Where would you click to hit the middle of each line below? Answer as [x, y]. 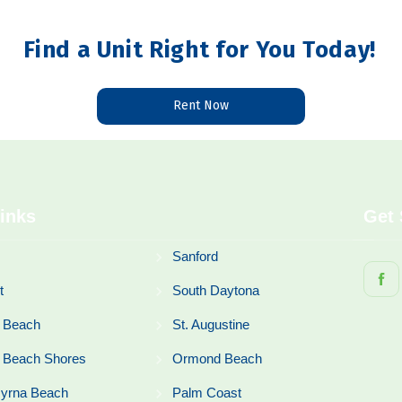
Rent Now [201, 105]
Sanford [195, 256]
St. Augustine [210, 324]
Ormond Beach [217, 358]
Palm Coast [206, 393]
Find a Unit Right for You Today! [200, 50]
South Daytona [215, 290]
